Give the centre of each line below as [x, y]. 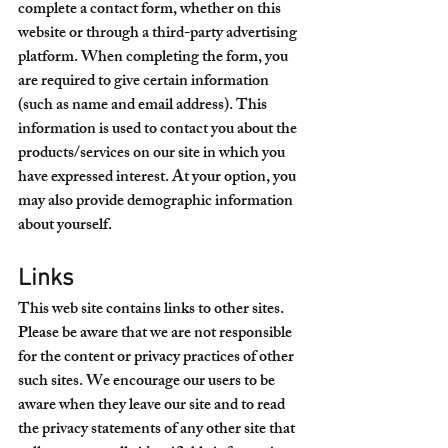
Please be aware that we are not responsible [156, 334]
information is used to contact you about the [159, 130]
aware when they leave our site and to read [153, 406]
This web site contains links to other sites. [152, 310]
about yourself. [65, 226]
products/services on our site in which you [153, 154]
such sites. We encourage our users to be [148, 382]
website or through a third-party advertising [159, 34]
